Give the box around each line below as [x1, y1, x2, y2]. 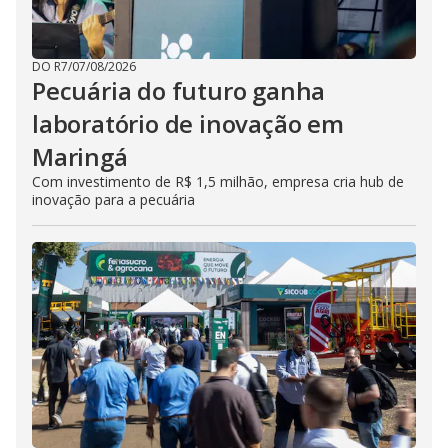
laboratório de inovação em [32, 107, 344, 140]
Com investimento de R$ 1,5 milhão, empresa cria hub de [32, 172, 404, 191]
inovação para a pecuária [32, 190, 195, 209]
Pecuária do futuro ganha [32, 74, 326, 107]
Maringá [32, 140, 128, 173]
